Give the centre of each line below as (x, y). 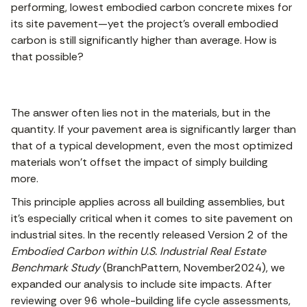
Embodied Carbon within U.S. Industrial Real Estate (138, 251)
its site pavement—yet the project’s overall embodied (145, 24)
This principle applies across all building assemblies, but (148, 202)
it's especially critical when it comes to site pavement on (152, 219)
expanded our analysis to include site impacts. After (141, 284)
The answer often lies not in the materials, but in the (141, 113)
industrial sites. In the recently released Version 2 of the (149, 235)
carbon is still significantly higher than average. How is (144, 40)
